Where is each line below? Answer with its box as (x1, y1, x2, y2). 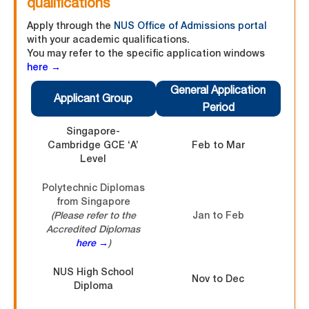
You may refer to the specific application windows (27, 47, 265, 59)
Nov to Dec (192, 272, 244, 285)
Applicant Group (54, 92, 132, 105)
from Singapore (56, 195, 130, 208)
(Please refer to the (50, 209, 136, 221)
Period (201, 101, 235, 114)
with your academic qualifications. (27, 33, 190, 46)
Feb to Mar (191, 139, 245, 151)
